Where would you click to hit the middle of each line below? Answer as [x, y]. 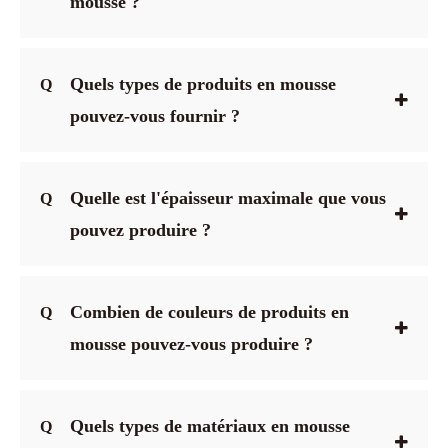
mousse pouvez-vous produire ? [191, 343]
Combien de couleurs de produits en [209, 311]
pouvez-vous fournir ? [155, 115]
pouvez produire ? [140, 229]
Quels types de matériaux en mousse [210, 425]
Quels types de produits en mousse [203, 83]
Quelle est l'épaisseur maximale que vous [228, 197]
